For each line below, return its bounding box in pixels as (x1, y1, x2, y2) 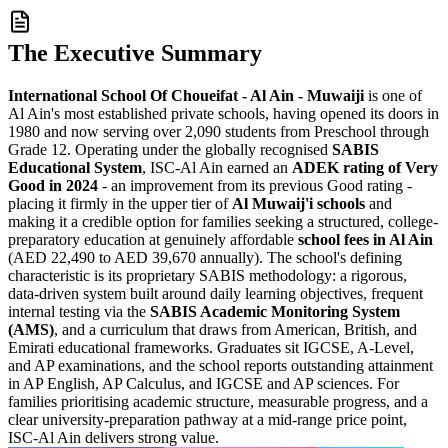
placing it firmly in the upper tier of (8, 194, 232, 212)
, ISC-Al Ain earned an (142, 158, 292, 176)
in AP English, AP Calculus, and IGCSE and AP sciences (8, 374, 369, 392)
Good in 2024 (8, 176, 98, 194)
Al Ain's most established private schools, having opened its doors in (8, 104, 439, 122)
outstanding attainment (291, 356, 433, 374)
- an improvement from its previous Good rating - (98, 176, 412, 194)
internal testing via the (8, 302, 150, 320)
